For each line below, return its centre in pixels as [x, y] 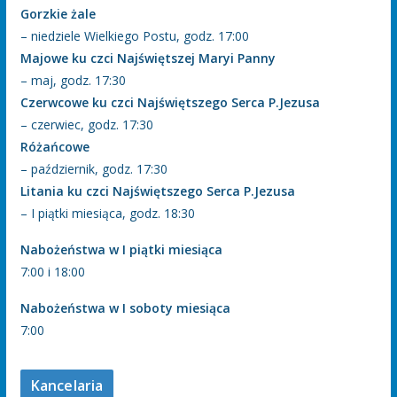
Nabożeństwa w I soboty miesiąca [125, 307]
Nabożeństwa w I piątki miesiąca [121, 249]
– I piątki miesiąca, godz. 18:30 [107, 213]
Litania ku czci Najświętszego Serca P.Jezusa [157, 191]
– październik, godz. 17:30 [93, 168]
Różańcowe [54, 146]
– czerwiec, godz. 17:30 [86, 124]
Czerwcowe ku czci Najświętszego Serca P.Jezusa [170, 102]
